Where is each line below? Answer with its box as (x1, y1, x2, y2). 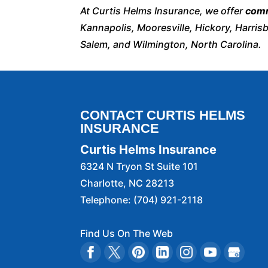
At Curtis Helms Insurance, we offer (80, 4, 246, 17)
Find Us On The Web (80, 227, 173, 239)
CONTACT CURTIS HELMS (80, 108, 246, 123)
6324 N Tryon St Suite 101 (80, 160, 199, 172)
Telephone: (80, 194, 134, 206)
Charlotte (80, 177, 124, 189)
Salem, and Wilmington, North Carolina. (80, 38, 262, 50)
